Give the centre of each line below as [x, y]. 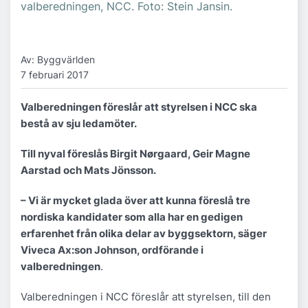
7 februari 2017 [55, 75]
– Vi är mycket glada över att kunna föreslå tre [135, 200]
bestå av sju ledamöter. [80, 123]
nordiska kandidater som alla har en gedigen [132, 217]
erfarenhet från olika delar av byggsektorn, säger [144, 233]
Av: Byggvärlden [58, 60]
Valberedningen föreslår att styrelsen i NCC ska [139, 107]
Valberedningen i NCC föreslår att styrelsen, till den [146, 296]
